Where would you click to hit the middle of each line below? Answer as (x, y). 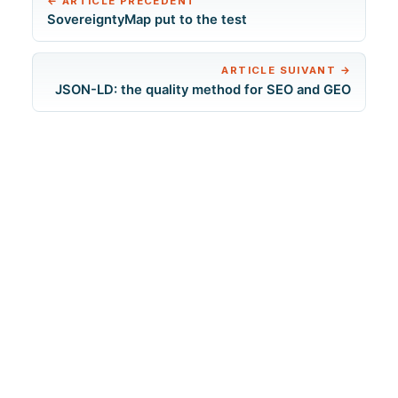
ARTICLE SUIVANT (281, 71)
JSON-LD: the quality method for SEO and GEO (203, 89)
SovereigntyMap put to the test (147, 20)
